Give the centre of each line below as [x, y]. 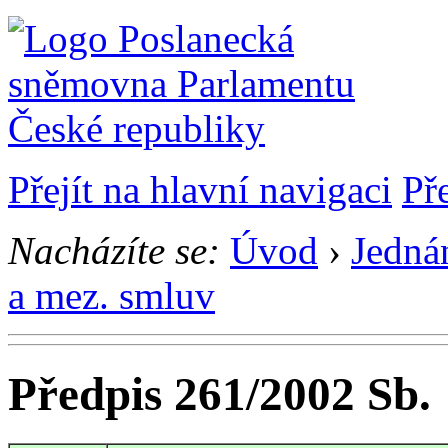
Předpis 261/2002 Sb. [219, 394]
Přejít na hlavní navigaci [200, 189]
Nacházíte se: [114, 250]
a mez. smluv [111, 295]
